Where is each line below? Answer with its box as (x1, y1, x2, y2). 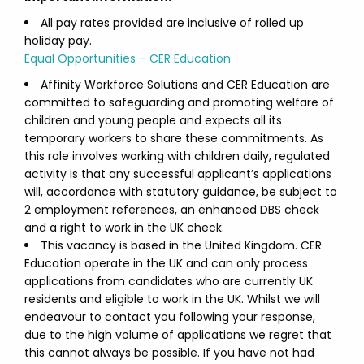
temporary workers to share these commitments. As (24, 130, 323, 146)
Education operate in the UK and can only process (24, 255, 308, 271)
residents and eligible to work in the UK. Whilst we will (24, 291, 320, 307)
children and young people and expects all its (24, 112, 282, 128)
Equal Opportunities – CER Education (24, 50, 231, 67)
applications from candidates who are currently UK (24, 273, 313, 289)
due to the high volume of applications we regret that (24, 327, 331, 343)
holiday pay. (24, 32, 92, 49)
